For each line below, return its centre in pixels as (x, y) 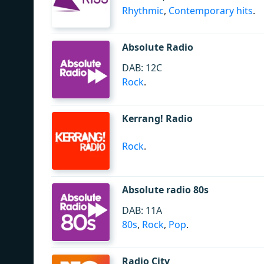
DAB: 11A (142, 210)
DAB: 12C (142, 68)
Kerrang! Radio (157, 118)
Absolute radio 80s (165, 190)
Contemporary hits (211, 11)
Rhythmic (143, 11)
